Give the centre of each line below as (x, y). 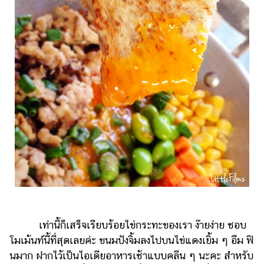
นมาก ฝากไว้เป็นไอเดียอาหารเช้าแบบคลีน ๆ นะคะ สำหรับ (131, 256)
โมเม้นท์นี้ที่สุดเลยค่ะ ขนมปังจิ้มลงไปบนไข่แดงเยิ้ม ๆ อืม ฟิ (131, 240)
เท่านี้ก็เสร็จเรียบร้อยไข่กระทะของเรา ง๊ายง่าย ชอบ (128, 225)
